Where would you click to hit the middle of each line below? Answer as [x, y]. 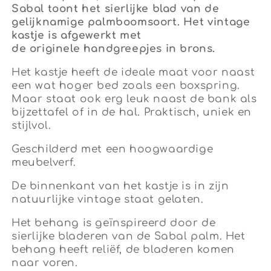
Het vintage [217, 22]
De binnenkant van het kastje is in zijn [120, 186]
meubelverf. [44, 163]
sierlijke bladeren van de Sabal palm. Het [129, 237]
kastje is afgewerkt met [77, 36]
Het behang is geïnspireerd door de [114, 223]
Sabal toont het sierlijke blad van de [116, 9]
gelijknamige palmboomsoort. [97, 22]
